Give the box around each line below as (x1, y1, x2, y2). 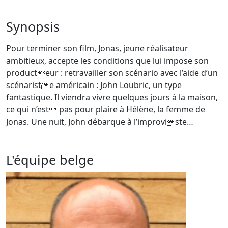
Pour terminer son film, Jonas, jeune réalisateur (6, 43, 188, 54)
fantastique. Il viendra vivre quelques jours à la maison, (6, 92, 218, 103)
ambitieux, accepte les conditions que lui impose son (6, 55, 209, 67)
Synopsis (6, 18, 60, 36)
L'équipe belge (6, 151, 94, 169)
